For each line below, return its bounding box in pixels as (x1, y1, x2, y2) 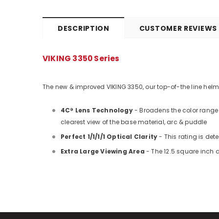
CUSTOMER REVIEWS (139, 23, 217, 33)
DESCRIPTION (58, 23, 109, 33)
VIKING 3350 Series (43, 53, 120, 64)
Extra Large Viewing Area (61, 147, 145, 155)
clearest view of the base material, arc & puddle (61, 118, 207, 126)
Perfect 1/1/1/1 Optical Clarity (61, 132, 158, 141)
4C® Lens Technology (61, 106, 133, 114)
